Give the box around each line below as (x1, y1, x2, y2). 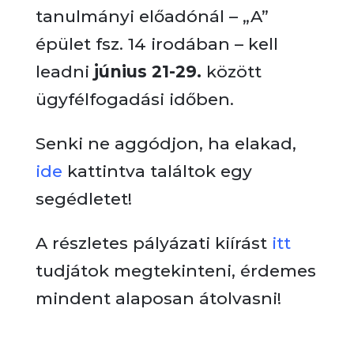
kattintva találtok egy (66, 161, 252, 181)
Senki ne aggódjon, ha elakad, (35, 134, 296, 153)
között (201, 62, 262, 81)
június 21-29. (93, 62, 201, 81)
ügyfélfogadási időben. (35, 89, 234, 109)
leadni (35, 62, 94, 81)
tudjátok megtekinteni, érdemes (35, 261, 316, 281)
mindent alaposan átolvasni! (35, 288, 281, 308)
